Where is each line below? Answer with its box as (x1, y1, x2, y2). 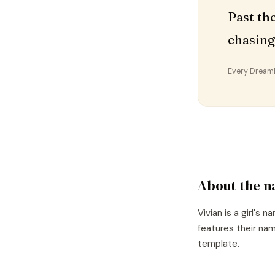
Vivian (198, 207, 222, 219)
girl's (241, 207, 260, 219)
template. (198, 238, 239, 250)
